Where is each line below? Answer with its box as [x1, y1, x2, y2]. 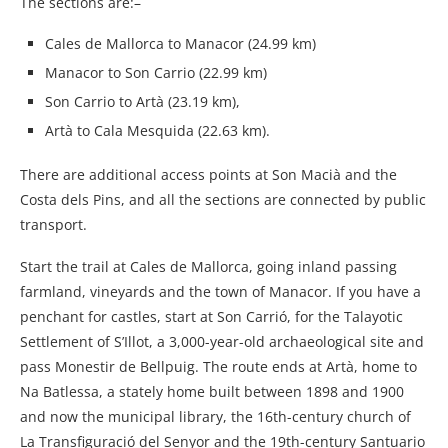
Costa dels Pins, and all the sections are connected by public [20, 190, 426, 210]
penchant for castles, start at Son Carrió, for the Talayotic [20, 307, 403, 327]
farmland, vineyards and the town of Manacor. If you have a [20, 282, 421, 302]
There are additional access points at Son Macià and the [20, 165, 397, 185]
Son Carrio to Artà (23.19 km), [45, 92, 248, 112]
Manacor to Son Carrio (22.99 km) [45, 63, 267, 83]
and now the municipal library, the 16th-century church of [20, 407, 411, 427]
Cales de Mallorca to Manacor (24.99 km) [45, 34, 316, 54]
